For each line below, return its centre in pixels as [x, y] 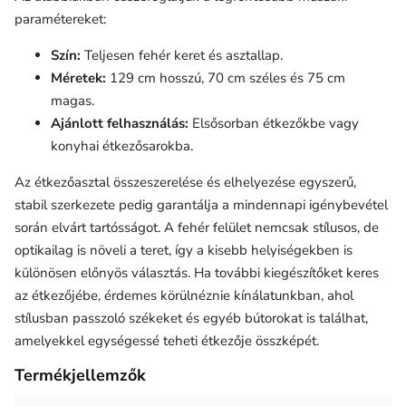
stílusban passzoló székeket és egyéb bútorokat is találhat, [191, 318]
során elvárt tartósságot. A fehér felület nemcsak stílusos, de [197, 227]
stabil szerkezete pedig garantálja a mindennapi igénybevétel [201, 204]
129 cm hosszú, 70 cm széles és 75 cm [226, 77]
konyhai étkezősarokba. [122, 145]
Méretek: [78, 77]
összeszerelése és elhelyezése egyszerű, [233, 182]
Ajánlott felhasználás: [120, 123]
